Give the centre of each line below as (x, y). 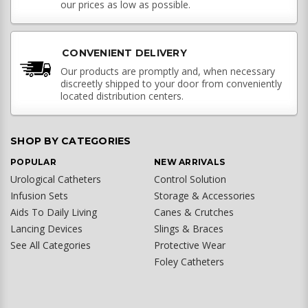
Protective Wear (190, 245)
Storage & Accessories (205, 196)
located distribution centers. (122, 96)
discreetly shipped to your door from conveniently (171, 84)
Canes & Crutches (194, 212)
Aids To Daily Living (54, 212)
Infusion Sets (39, 196)
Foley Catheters (189, 262)
